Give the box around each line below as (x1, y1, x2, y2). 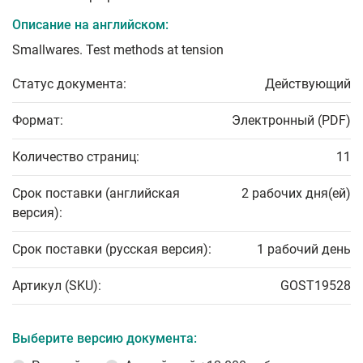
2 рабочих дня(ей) (241, 186, 351, 202)
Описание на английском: (12, 17, 169, 33)
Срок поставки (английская (12, 186, 180, 202)
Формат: (12, 113, 63, 129)
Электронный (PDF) (232, 113, 351, 129)
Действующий (265, 76, 351, 92)
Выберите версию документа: (12, 331, 197, 347)
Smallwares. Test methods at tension (12, 42, 224, 58)
